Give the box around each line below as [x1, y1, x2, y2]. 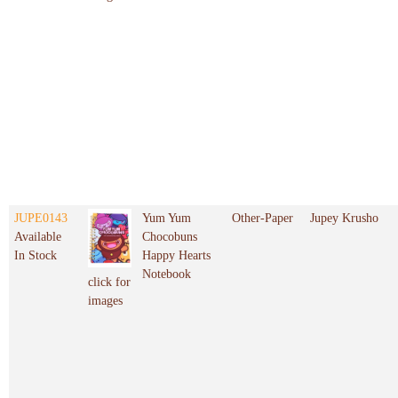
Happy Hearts [142, 249, 211, 263]
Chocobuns [142, 230, 197, 244]
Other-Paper [232, 211, 293, 226]
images [88, 293, 123, 307]
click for [88, 275, 131, 289]
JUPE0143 [14, 211, 68, 226]
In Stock [14, 249, 57, 263]
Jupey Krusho [310, 211, 378, 226]
